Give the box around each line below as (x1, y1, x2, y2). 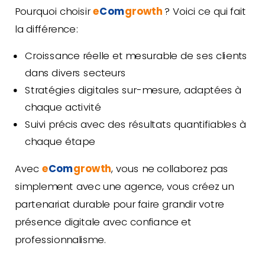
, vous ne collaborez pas (111, 161, 228, 176)
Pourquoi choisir (15, 4, 93, 18)
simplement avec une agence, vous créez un (15, 179, 234, 193)
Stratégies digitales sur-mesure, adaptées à (24, 82, 242, 97)
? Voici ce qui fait (164, 4, 246, 18)
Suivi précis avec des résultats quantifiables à (24, 117, 246, 131)
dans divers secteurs (24, 65, 126, 80)
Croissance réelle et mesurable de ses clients (24, 49, 248, 63)
